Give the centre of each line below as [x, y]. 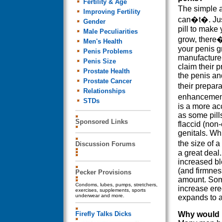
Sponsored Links [101, 121]
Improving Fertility [111, 11]
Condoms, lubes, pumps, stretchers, [116, 184]
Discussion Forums [105, 144]
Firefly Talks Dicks [103, 214]
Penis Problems [108, 51]
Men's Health [103, 41]
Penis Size [99, 61]
